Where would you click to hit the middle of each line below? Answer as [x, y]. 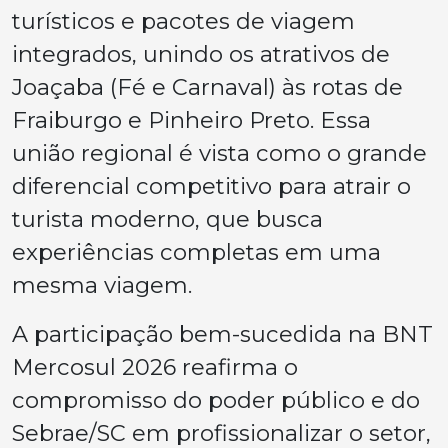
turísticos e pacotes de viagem [183, 20]
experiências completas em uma [196, 251]
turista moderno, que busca [167, 218]
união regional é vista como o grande [219, 152]
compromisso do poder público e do [216, 399]
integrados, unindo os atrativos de [201, 53]
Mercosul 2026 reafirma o [155, 366]
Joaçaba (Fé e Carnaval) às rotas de [207, 86]
